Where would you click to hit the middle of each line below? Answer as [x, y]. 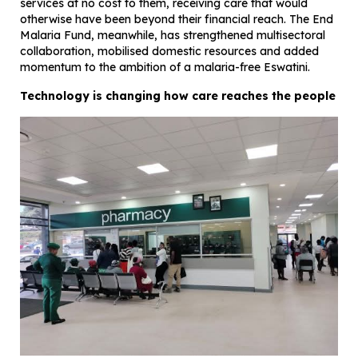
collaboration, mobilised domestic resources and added [169, 52]
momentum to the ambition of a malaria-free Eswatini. [165, 68]
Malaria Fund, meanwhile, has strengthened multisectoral [173, 36]
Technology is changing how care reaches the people [178, 96]
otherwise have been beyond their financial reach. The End [177, 20]
